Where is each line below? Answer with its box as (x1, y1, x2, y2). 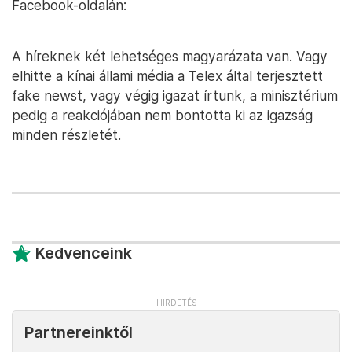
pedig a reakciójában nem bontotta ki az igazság (12, 107, 313, 124)
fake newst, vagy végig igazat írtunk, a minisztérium (12, 87, 338, 104)
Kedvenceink (35, 244, 132, 263)
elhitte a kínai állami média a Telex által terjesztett (12, 68, 323, 85)
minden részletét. (12, 126, 121, 144)
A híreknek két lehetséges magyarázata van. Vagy (12, 48, 328, 65)
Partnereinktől (24, 323, 133, 343)
